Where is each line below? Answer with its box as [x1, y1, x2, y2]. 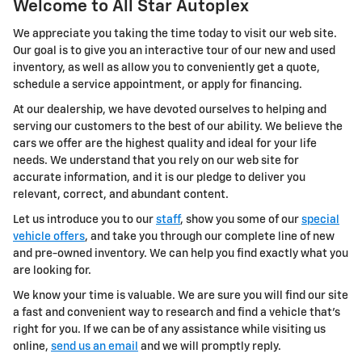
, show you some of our [180, 214, 301, 226]
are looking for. [13, 265, 91, 277]
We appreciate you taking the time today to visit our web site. [13, 28, 337, 40]
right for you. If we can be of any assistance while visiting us [13, 324, 326, 336]
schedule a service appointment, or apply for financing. [13, 79, 302, 91]
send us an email [51, 341, 138, 353]
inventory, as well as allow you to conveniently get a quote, [13, 62, 320, 74]
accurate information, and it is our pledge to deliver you [13, 172, 305, 184]
